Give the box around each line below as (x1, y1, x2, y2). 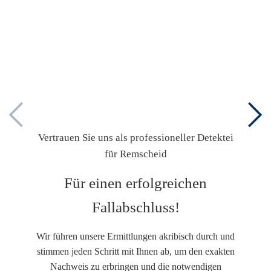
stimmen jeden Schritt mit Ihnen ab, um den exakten (36, 246, 235, 256)
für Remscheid (104, 148, 167, 160)
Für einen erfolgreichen (64, 174, 207, 191)
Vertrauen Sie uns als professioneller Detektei (38, 131, 233, 143)
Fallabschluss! (91, 198, 180, 215)
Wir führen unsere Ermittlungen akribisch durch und (36, 230, 235, 241)
